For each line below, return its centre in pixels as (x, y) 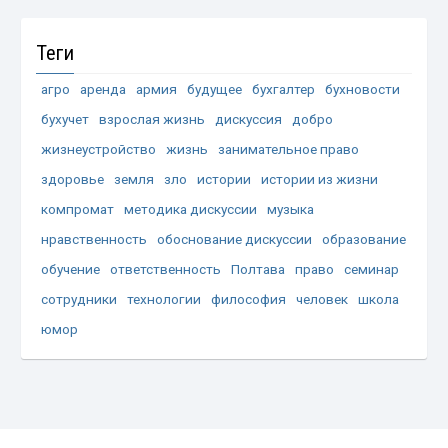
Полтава (258, 268)
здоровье (73, 178)
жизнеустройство (99, 148)
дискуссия (249, 118)
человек (322, 298)
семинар (372, 268)
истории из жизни (320, 178)
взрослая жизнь (152, 118)
